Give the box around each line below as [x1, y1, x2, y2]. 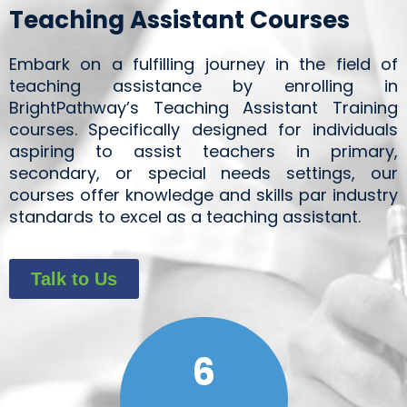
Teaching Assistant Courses [9, 3, 350, 36]
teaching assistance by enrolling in [9, 74, 398, 97]
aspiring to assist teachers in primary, [9, 139, 398, 163]
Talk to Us [31, 268, 117, 289]
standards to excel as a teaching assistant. [9, 204, 361, 228]
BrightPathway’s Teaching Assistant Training [9, 95, 398, 119]
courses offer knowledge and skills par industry [9, 183, 398, 206]
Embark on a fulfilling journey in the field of [9, 52, 398, 75]
